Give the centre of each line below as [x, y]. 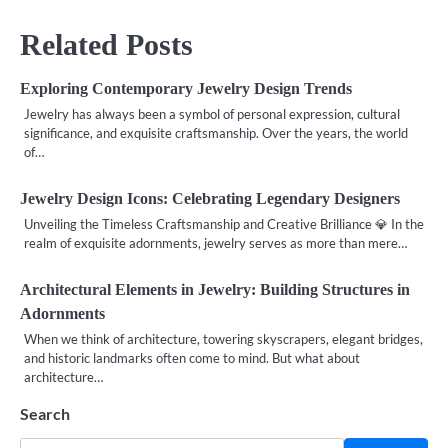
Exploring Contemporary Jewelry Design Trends [186, 88]
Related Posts [106, 44]
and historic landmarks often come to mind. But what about [192, 357]
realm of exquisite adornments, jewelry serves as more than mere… [215, 242]
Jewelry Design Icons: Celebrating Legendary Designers [210, 198]
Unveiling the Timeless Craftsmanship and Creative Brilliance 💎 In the [224, 223]
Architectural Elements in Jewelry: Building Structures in [215, 289]
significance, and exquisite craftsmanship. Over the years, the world [216, 132]
